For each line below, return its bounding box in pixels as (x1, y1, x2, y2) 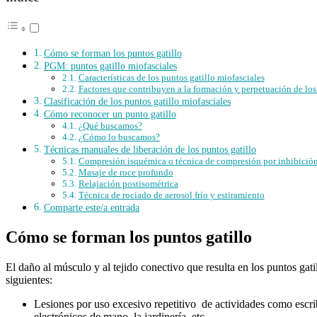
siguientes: (6, 273, 52, 286)
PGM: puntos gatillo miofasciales (43, 60, 177, 72)
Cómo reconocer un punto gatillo (43, 108, 176, 120)
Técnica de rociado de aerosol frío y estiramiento (78, 190, 265, 201)
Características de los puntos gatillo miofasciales (78, 72, 265, 83)
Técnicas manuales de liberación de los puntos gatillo (43, 144, 256, 156)
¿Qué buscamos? (78, 120, 142, 132)
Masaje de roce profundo (78, 167, 173, 178)
